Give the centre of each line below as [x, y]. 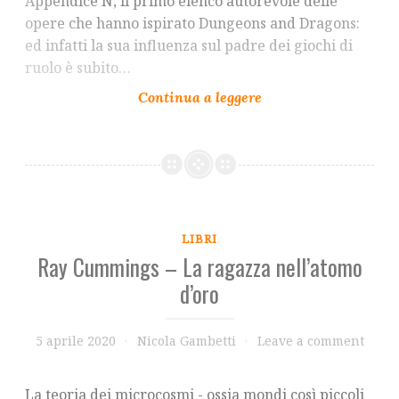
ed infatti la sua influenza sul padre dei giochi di [189, 46]
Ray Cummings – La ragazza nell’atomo [199, 266]
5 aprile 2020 [75, 340]
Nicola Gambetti [186, 340]
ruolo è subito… [78, 68]
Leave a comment [310, 340]
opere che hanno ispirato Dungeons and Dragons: [192, 24]
